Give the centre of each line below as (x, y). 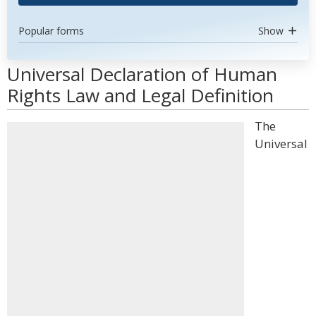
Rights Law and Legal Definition (140, 95)
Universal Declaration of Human (142, 74)
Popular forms (51, 31)
